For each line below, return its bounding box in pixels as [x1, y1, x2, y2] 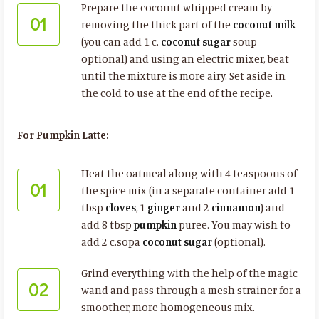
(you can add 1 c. [80, 35, 161, 49]
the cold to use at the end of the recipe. [80, 86, 273, 100]
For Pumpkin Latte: [16, 128, 108, 142]
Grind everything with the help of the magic [80, 266, 298, 281]
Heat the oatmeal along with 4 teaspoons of [80, 167, 297, 181]
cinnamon [211, 201, 261, 215]
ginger [147, 201, 180, 215]
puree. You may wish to [176, 218, 291, 232]
